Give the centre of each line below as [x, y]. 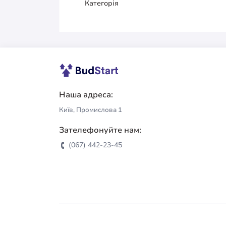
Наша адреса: [86, 95]
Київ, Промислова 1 [91, 110]
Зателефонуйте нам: [100, 130]
